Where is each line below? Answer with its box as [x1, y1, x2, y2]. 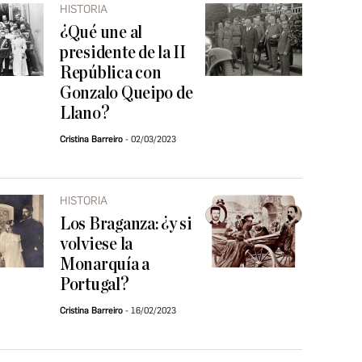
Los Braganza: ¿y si [60, 215, 192, 234]
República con [60, 64, 162, 82]
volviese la [60, 235, 133, 254]
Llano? [60, 104, 110, 123]
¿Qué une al [60, 23, 143, 42]
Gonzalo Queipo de [60, 84, 193, 103]
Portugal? [60, 276, 129, 294]
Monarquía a [60, 255, 150, 274]
